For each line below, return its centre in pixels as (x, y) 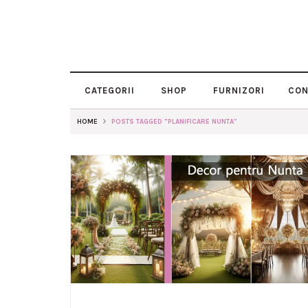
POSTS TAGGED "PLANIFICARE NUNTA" (174, 122)
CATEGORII (108, 90)
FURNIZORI (238, 90)
